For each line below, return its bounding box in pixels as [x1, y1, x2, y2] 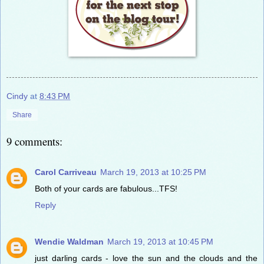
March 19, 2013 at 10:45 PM [107, 236, 213, 246]
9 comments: [6, 133, 62, 148]
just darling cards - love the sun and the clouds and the [35, 253, 258, 263]
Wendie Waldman [35, 236, 104, 246]
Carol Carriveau [35, 167, 97, 177]
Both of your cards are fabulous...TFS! [35, 183, 177, 193]
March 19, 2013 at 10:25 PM [100, 167, 206, 177]
